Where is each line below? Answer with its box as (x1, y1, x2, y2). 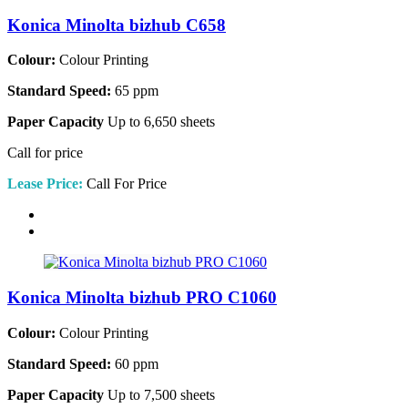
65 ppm (111, 83, 158, 99)
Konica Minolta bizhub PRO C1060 (7, 288, 277, 308)
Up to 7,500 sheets (104, 386, 215, 403)
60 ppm (111, 355, 158, 372)
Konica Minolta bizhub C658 (7, 15, 226, 35)
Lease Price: (7, 176, 83, 192)
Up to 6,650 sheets (104, 114, 215, 130)
